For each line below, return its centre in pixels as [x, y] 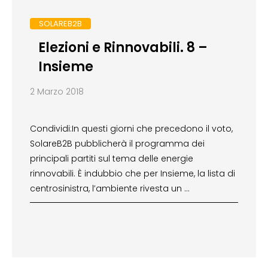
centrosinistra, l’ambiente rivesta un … [110, 189]
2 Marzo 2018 [57, 92]
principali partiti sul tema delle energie [112, 159]
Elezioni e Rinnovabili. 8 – [123, 48]
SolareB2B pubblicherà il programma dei [117, 144]
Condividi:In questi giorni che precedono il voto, [131, 129]
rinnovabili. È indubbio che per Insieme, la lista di [133, 174]
